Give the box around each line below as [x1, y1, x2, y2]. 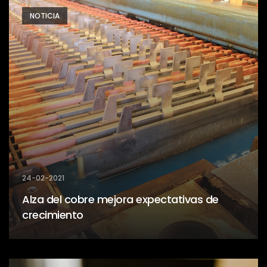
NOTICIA [30, 10, 60, 21]
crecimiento [22, 207, 83, 222]
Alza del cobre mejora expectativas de [22, 191, 219, 207]
